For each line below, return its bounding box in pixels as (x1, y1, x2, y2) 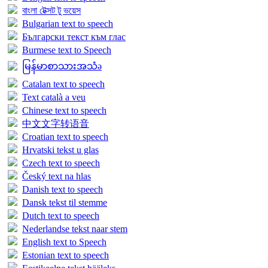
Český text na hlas (22, 171, 91, 182)
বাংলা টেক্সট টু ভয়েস (22, 5, 81, 16)
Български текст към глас (22, 32, 126, 42)
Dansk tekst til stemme (22, 197, 107, 208)
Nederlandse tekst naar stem (22, 224, 127, 234)
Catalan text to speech (22, 79, 105, 90)
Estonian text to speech (22, 250, 109, 261)
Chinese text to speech (22, 105, 106, 116)
